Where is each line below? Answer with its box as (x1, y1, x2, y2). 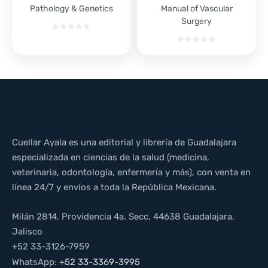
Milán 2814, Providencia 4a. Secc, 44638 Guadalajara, (12, 211, 234, 222)
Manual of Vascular (160, 3, 233, 14)
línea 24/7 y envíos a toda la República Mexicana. (12, 181, 217, 193)
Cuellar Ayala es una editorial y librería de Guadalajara (12, 136, 236, 148)
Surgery (181, 16, 212, 26)
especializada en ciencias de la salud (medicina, (12, 151, 209, 163)
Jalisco (12, 226, 42, 237)
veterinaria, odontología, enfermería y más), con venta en (12, 166, 251, 178)
